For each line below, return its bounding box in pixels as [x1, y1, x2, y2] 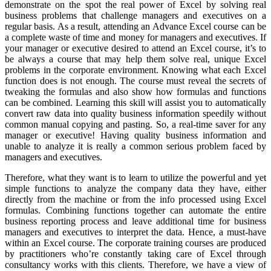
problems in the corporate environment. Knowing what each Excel [5, 64, 266, 75]
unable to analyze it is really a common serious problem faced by [5, 140, 266, 151]
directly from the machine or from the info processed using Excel [5, 194, 266, 204]
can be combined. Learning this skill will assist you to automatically [5, 97, 266, 108]
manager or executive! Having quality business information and [5, 129, 266, 140]
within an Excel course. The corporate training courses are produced [5, 237, 266, 248]
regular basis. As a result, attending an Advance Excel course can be [5, 21, 266, 31]
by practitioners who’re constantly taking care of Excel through [5, 248, 266, 259]
